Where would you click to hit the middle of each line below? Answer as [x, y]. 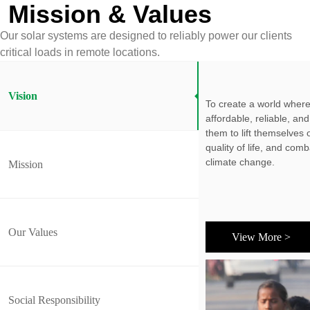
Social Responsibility [54, 300]
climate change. [240, 162]
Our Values [33, 232]
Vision [23, 96]
